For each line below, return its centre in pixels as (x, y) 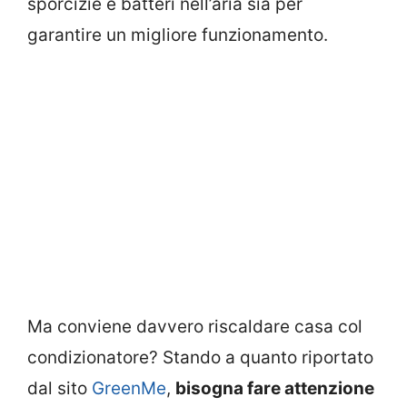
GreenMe (129, 388)
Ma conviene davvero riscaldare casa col (195, 326)
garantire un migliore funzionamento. (178, 35)
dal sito (60, 388)
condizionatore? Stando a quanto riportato (200, 357)
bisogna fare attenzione (275, 388)
